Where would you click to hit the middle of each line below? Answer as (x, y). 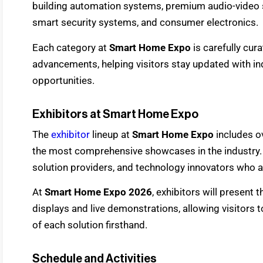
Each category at (71, 47)
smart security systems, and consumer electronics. (145, 23)
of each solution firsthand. (90, 225)
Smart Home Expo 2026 (98, 192)
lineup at (112, 134)
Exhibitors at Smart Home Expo (115, 114)
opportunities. (63, 80)
